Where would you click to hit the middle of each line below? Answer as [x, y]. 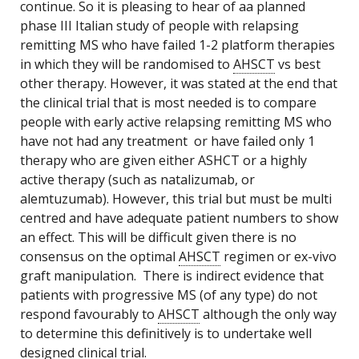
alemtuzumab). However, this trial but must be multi [176, 199]
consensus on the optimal [99, 256]
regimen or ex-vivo [278, 256]
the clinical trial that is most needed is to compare [168, 103]
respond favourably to [89, 314]
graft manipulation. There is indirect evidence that [172, 276]
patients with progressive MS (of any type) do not [169, 295]
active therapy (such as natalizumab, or [137, 179]
